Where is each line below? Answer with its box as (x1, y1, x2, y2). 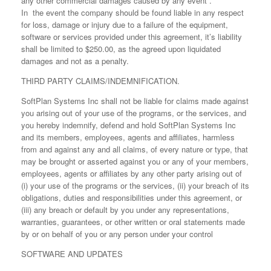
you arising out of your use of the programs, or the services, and (21, 107, 246, 119)
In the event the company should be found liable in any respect (21, 7, 244, 18)
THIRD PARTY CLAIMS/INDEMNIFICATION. (21, 75, 180, 87)
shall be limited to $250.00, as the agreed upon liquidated (21, 43, 221, 54)
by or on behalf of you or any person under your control (21, 228, 213, 240)
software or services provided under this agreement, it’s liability (21, 31, 242, 42)
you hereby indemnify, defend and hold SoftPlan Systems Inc (21, 119, 236, 131)
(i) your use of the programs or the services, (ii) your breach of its (21, 180, 249, 191)
